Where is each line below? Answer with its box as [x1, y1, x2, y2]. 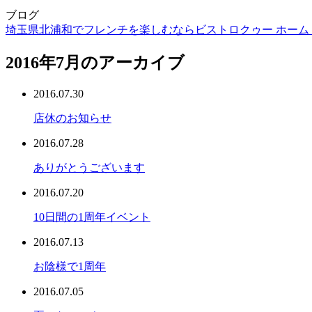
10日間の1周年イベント [33, 210, 150, 223]
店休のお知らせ [33, 111, 111, 124]
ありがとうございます [33, 161, 145, 173]
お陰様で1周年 [33, 260, 106, 272]
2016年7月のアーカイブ [6, 53, 185, 72]
